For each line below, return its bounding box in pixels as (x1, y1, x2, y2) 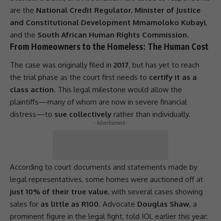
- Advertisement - (93, 120, 128, 126)
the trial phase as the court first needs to (10, 73, 149, 82)
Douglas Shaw (137, 199, 189, 209)
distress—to (10, 110, 54, 119)
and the (10, 30, 37, 39)
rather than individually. (111, 110, 190, 119)
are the (10, 5, 36, 15)
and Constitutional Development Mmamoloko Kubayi (10, 17, 206, 27)
